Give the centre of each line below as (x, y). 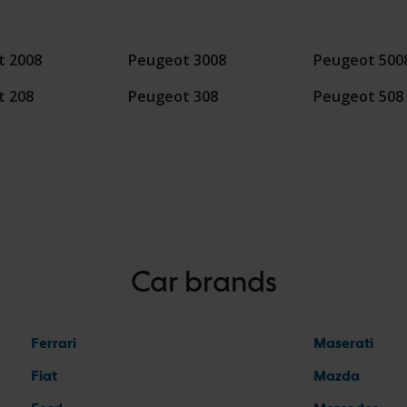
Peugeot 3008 (178, 60)
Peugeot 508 (358, 96)
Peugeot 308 (174, 96)
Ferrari (54, 343)
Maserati (343, 343)
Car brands (203, 281)
